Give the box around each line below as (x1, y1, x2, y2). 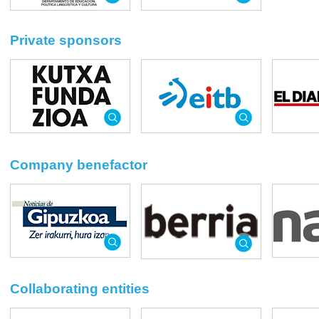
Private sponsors (10, 32, 122, 48)
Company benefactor (10, 157, 147, 172)
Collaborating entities (10, 281, 150, 297)
